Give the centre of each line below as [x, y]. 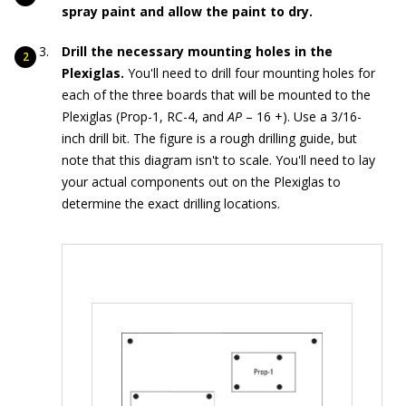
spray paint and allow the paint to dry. [187, 12]
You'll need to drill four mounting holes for [251, 73]
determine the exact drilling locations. [171, 204]
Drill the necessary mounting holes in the [197, 52]
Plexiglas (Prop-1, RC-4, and [145, 117]
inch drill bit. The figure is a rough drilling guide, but [209, 139]
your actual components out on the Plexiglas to [201, 182]
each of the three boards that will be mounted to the [216, 95]
